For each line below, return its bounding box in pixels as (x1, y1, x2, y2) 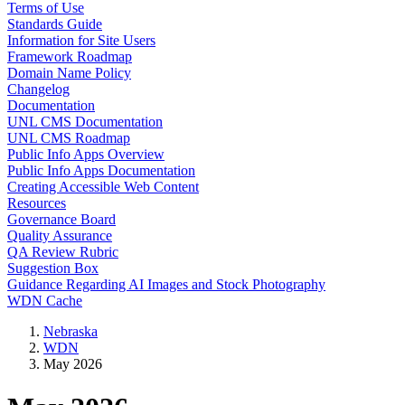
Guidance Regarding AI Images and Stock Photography (7, 277, 325, 292)
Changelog (7, 81, 70, 97)
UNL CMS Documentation (7, 114, 163, 129)
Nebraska (43, 324, 98, 339)
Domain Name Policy (7, 65, 131, 80)
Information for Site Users (7, 33, 155, 48)
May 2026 (43, 356, 102, 372)
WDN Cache (7, 293, 82, 308)
